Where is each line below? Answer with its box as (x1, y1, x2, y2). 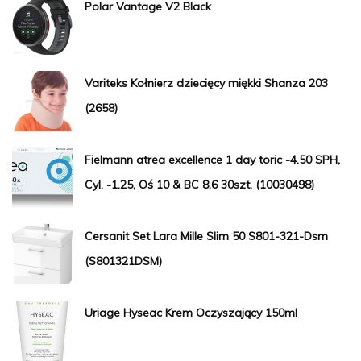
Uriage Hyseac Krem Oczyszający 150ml (85, 305, 297, 320)
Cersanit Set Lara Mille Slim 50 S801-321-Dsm (85, 228, 328, 243)
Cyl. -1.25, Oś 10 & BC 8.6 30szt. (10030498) (85, 176, 314, 192)
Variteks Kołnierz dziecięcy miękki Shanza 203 (85, 75, 328, 90)
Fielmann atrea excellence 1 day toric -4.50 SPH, (85, 151, 340, 167)
